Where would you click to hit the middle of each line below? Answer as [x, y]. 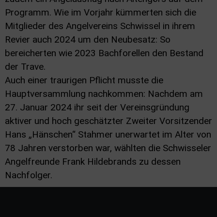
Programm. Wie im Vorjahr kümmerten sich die [101, 13]
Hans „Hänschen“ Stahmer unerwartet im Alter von [108, 135]
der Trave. [25, 67]
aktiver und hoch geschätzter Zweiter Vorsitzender [108, 121]
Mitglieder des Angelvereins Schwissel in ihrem [100, 26]
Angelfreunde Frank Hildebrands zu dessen [93, 162]
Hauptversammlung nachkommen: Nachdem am [104, 94]
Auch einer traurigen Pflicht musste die [84, 80]
